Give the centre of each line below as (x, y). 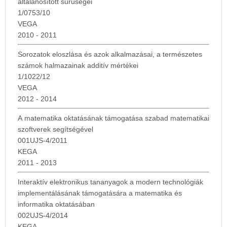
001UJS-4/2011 (44, 140)
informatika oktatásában (57, 204)
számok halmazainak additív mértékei (79, 65)
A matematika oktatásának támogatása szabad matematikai (113, 118)
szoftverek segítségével (56, 129)
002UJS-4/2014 (44, 215)
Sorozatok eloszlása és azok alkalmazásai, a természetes (110, 54)
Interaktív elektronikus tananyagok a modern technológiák (110, 182)
